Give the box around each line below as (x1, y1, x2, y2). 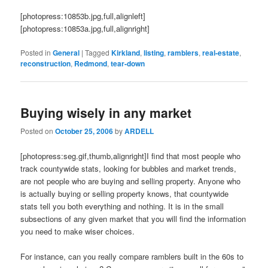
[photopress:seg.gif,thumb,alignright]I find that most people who (20, 150, 241, 162)
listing (144, 47, 165, 58)
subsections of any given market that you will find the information (20, 212, 246, 224)
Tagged (85, 47, 110, 57)
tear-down (111, 57, 145, 69)
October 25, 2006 (55, 126, 114, 137)
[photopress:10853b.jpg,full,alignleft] (20, 10, 146, 22)
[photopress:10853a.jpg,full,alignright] (20, 22, 150, 34)
